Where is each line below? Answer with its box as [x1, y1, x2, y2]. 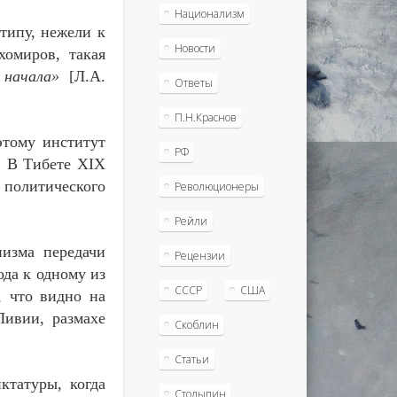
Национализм [174, 5, 245, 21]
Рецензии [174, 247, 225, 263]
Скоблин [174, 316, 219, 332]
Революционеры [174, 178, 259, 194]
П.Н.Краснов [174, 109, 237, 125]
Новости [174, 40, 215, 56]
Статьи [174, 351, 209, 367]
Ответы [174, 74, 213, 90]
